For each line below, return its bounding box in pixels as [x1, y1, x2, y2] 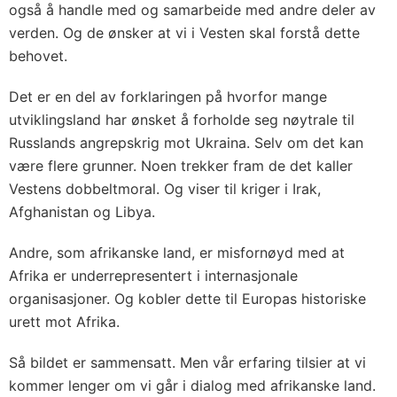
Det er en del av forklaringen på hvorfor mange [9, 87, 327, 105]
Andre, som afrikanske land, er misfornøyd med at [9, 243, 345, 261]
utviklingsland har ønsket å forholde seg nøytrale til [9, 110, 354, 128]
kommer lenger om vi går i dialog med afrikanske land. [9, 376, 376, 394]
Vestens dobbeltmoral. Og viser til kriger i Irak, [9, 179, 321, 198]
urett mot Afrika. [9, 312, 120, 331]
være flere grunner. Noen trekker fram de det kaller [9, 156, 353, 175]
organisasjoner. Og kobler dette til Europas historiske [9, 289, 366, 307]
